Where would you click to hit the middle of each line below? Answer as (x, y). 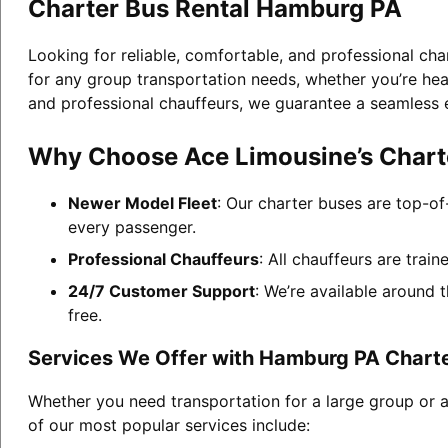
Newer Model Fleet (142, 202)
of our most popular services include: (168, 424)
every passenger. (131, 226)
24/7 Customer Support (161, 290)
